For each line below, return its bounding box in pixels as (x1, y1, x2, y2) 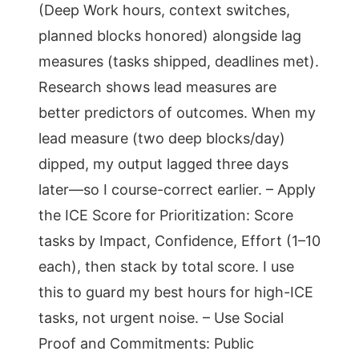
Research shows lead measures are (38, 79, 276, 95)
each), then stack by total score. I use (38, 258, 294, 275)
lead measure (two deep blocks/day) (38, 130, 285, 147)
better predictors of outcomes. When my (38, 104, 316, 121)
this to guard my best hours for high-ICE (38, 284, 313, 301)
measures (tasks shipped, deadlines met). (38, 53, 319, 70)
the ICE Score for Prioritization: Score (38, 207, 293, 224)
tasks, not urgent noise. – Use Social (38, 309, 284, 326)
